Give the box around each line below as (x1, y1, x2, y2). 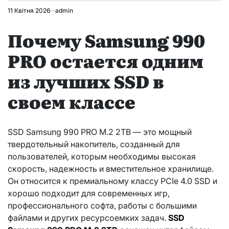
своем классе (8, 88, 135, 114)
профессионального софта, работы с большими (8, 200, 197, 211)
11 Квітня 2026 (8, 6, 50, 14)
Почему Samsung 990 (8, 27, 205, 53)
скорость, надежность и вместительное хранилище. (8, 164, 214, 174)
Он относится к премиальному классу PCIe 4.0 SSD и (8, 176, 217, 187)
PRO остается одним (8, 48, 203, 73)
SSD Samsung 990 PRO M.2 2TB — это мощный (8, 127, 192, 138)
